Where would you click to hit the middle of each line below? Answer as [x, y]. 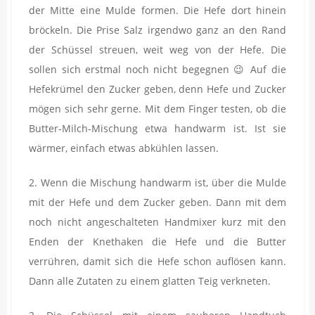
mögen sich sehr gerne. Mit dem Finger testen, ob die [157, 108]
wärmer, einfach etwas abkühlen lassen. [124, 148]
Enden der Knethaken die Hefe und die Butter [157, 241]
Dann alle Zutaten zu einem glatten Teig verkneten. [150, 281]
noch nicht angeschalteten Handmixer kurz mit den [157, 221]
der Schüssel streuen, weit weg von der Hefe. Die [157, 49]
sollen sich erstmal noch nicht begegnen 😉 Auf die [157, 69]
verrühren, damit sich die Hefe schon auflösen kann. [157, 261]
